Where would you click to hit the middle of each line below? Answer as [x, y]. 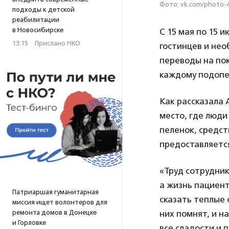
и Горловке [29, 223]
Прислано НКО [58, 43]
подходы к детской [43, 9]
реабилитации [36, 20]
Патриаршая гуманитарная [55, 192]
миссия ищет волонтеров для [60, 202]
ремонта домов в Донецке [54, 212]
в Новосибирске [38, 30]
